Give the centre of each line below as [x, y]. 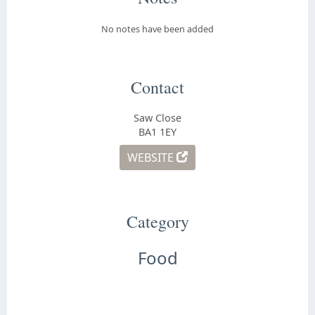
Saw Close [157, 118]
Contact [157, 87]
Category [157, 221]
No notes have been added [157, 28]
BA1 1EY [157, 132]
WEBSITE [152, 157]
